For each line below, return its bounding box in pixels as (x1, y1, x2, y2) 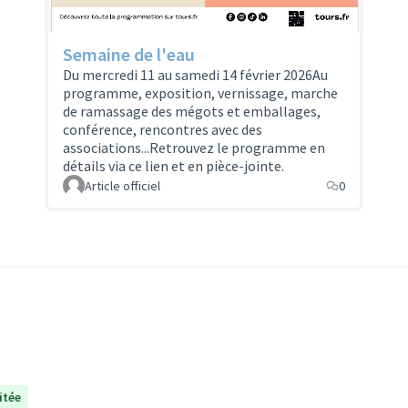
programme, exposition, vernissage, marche (63, 84, 339, 103)
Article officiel (85, 178, 161, 195)
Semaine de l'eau (63, 43, 196, 66)
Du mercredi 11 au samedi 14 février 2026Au (63, 66, 329, 85)
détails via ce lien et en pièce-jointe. (63, 157, 285, 176)
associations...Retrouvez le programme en (63, 138, 326, 158)
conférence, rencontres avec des (63, 120, 263, 139)
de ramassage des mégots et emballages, (63, 102, 321, 121)
